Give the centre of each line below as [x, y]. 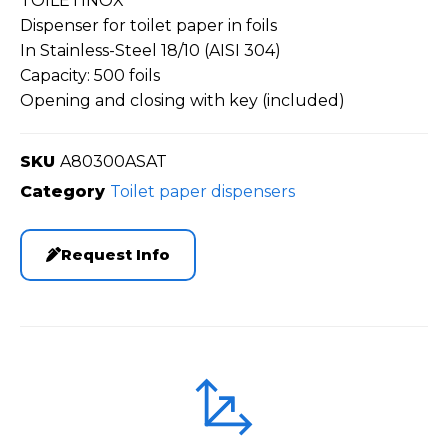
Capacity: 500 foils [90, 75]
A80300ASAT [113, 161]
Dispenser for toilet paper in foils [148, 25]
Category [62, 191]
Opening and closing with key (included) [182, 100]
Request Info [115, 254]
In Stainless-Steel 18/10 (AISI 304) [150, 50]
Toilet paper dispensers [202, 191]
